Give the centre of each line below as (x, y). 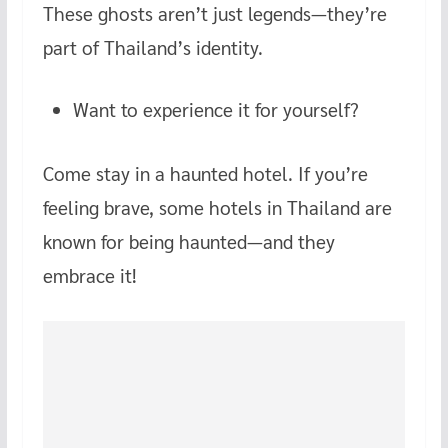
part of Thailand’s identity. (152, 46)
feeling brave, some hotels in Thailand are (217, 207)
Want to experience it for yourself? (215, 109)
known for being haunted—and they (188, 241)
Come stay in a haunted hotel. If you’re (205, 173)
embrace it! (89, 275)
